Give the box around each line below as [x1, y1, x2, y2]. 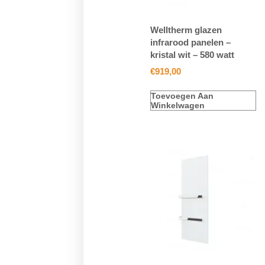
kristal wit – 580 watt [150, 49, 234, 60]
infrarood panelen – [150, 37, 231, 47]
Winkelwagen [150, 100, 205, 110]
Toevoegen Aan [150, 91, 214, 101]
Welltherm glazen [150, 24, 222, 35]
